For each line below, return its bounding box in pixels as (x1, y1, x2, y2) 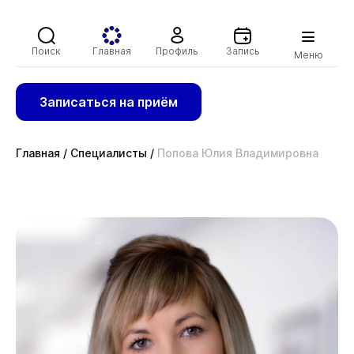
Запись (225, 44, 260, 57)
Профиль (156, 44, 198, 57)
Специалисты (70, 146, 147, 160)
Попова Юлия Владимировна (157, 146, 318, 160)
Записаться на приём (40, 94, 178, 110)
